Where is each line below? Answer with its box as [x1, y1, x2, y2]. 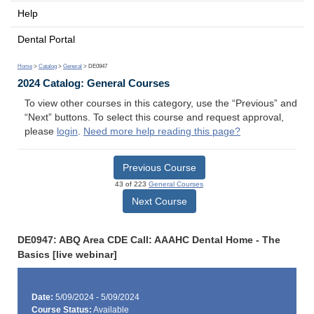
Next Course [131, 195, 187, 207]
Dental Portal [18, 34, 75, 45]
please [25, 126, 57, 137]
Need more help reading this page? [83, 126, 240, 137]
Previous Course [122, 161, 196, 173]
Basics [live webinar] [18, 249, 117, 260]
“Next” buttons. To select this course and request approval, [25, 112, 284, 123]
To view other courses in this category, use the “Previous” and [25, 98, 297, 109]
